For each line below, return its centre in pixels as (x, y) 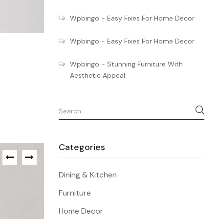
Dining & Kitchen (88, 175)
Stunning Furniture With (145, 64)
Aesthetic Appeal (97, 75)
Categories (82, 147)
